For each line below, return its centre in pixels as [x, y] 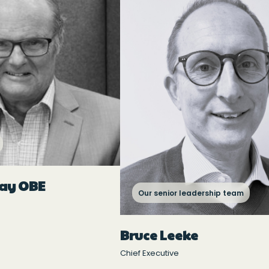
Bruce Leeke [159, 234]
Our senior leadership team [191, 193]
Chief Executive [150, 253]
